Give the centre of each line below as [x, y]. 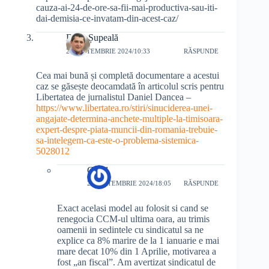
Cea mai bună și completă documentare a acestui [128, 76]
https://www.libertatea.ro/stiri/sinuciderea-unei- [124, 108]
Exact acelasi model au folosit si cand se [133, 208]
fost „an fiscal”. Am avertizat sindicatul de [136, 262]
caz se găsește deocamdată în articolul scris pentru [130, 86]
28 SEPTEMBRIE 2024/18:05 [129, 183]
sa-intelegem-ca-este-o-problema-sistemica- [117, 141]
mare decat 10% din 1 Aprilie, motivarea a [137, 251]
